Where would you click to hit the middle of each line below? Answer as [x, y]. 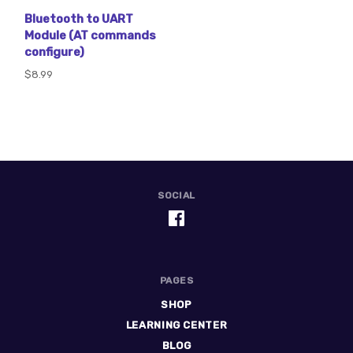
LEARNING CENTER [176, 325]
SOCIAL [176, 196]
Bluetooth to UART [79, 19]
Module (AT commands [90, 36]
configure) [54, 52]
